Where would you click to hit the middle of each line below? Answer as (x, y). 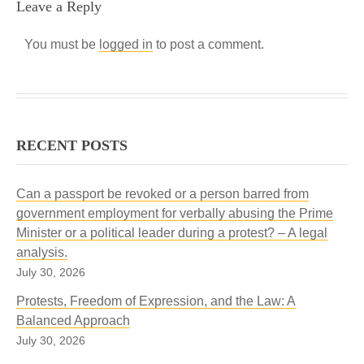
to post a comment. (208, 44)
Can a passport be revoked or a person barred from (162, 194)
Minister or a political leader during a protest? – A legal (172, 233)
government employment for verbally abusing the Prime (175, 213)
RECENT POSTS (72, 145)
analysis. (42, 252)
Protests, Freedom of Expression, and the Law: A (156, 301)
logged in (126, 44)
